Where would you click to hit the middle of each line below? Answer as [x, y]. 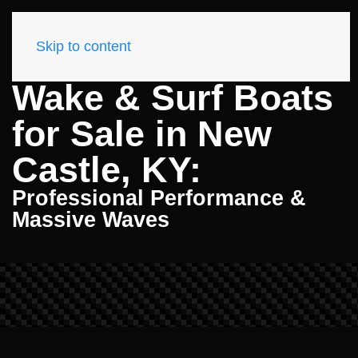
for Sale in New [142, 134]
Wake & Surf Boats [173, 98]
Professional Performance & [159, 198]
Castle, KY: [107, 170]
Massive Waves [91, 220]
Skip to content [84, 46]
